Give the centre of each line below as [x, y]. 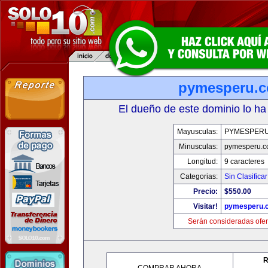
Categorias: [199, 176]
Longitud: [202, 162]
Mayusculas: [197, 132]
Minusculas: [198, 147]
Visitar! [205, 206]
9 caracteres [244, 162]
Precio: [205, 191]
